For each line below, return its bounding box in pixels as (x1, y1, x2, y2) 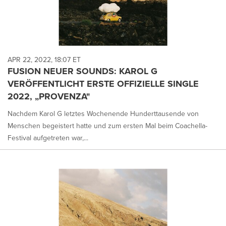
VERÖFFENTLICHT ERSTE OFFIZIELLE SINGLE (8, 77, 199, 90)
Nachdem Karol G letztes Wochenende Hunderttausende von (8, 108, 199, 119)
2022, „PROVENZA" (8, 89, 90, 103)
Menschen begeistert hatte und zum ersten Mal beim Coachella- (8, 120, 207, 131)
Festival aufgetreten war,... (8, 132, 88, 143)
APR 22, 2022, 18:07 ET (8, 54, 81, 65)
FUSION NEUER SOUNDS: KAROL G (8, 64, 157, 78)
